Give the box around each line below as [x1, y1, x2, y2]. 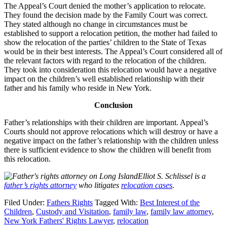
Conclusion [94, 100, 133, 109]
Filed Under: [4, 198, 47, 207]
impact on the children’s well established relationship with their [4, 74, 204, 83]
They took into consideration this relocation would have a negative [4, 65, 216, 74]
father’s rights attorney [4, 180, 77, 190]
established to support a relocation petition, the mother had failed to [4, 28, 217, 37]
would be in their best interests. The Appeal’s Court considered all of [4, 47, 222, 56]
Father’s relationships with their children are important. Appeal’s [4, 118, 208, 127]
